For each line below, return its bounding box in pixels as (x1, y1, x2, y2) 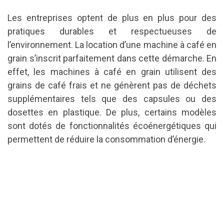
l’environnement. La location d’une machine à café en (7, 39, 216, 50)
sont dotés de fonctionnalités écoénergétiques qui (7, 120, 216, 131)
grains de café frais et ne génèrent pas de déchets (7, 79, 216, 90)
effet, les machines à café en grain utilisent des (7, 66, 216, 77)
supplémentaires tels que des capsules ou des (7, 93, 216, 104)
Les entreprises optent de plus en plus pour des (7, 12, 216, 23)
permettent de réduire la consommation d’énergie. (7, 133, 205, 144)
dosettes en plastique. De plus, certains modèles (7, 106, 216, 117)
